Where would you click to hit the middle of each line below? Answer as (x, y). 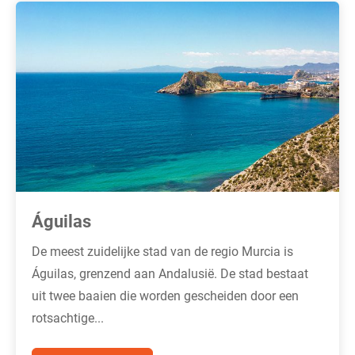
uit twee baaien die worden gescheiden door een (165, 295)
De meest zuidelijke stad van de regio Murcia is (162, 250)
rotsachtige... (68, 317)
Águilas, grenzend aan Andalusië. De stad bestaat (170, 273)
